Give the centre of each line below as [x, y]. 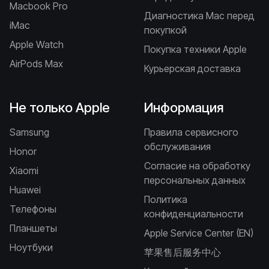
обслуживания [177, 147]
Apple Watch [37, 44]
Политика [166, 199]
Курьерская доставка [192, 68]
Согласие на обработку [197, 166]
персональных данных [195, 180]
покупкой [165, 30]
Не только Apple [60, 107]
